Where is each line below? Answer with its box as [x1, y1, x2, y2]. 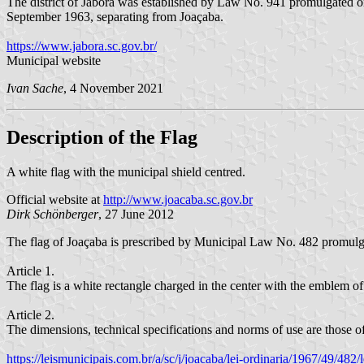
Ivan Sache [6, 80, 63, 95]
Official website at [6, 192, 103, 206]
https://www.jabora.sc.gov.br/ [6, 38, 157, 53]
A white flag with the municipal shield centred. [6, 164, 245, 179]
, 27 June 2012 [98, 206, 174, 221]
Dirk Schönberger [6, 206, 98, 221]
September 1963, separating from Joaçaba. [6, 9, 223, 24]
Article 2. [6, 307, 54, 322]
